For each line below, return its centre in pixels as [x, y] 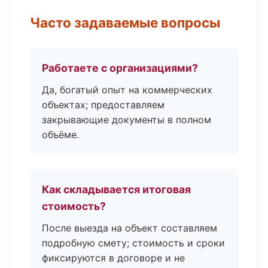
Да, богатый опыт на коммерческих [127, 90]
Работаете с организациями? [120, 68]
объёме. [60, 135]
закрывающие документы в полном [127, 120]
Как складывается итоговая [116, 189]
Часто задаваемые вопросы [125, 22]
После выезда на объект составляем [130, 228]
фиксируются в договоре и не [113, 258]
